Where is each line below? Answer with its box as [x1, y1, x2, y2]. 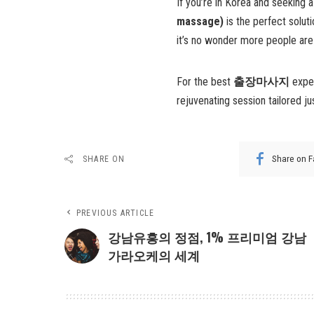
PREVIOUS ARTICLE [76, 207, 155, 218]
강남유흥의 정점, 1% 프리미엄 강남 [108, 227, 306, 246]
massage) [177, 14, 224, 28]
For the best [177, 74, 233, 88]
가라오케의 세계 [108, 245, 200, 264]
